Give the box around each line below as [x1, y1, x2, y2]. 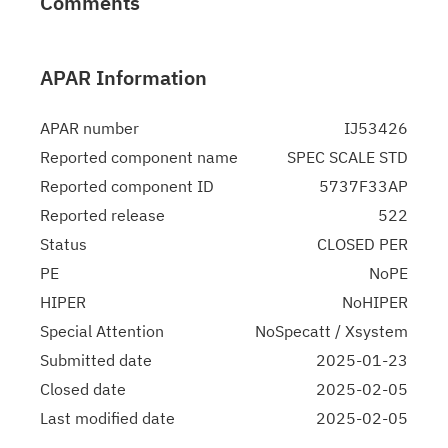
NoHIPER [342, 292, 408, 312]
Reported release [40, 205, 165, 225]
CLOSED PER [317, 234, 408, 254]
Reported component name [40, 147, 238, 167]
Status [40, 234, 87, 254]
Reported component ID [40, 176, 214, 196]
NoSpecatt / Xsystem [255, 321, 408, 341]
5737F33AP [319, 176, 408, 196]
